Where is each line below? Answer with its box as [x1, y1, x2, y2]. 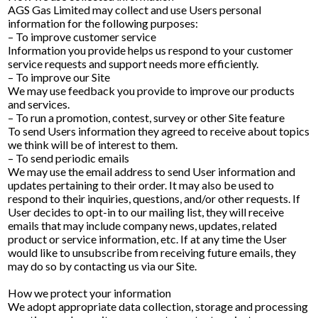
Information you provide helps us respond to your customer [8, 43, 294, 57]
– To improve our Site [8, 70, 111, 84]
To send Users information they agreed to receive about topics [8, 124, 310, 138]
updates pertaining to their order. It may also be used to [8, 178, 275, 192]
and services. [8, 97, 70, 111]
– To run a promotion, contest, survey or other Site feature [8, 111, 285, 124]
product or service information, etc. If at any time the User [8, 232, 287, 246]
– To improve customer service [8, 30, 157, 43]
